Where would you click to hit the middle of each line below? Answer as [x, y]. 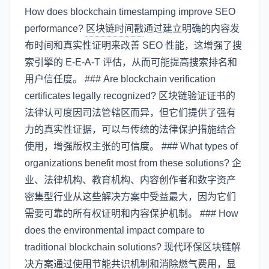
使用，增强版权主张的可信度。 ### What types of [131, 146]
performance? [55, 29]
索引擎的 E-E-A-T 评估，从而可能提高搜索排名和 [131, 62]
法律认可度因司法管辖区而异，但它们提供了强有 [130, 113]
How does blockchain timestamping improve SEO [130, 12]
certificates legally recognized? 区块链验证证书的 [130, 96]
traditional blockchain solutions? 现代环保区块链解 [133, 247]
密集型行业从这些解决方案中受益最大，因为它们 [130, 197]
